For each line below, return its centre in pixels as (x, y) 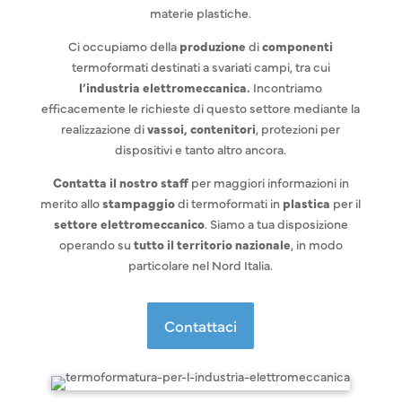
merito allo (72, 203)
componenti (298, 46)
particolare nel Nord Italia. (201, 265)
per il (346, 203)
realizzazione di (105, 128)
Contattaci (201, 326)
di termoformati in (229, 203)
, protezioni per (298, 128)
